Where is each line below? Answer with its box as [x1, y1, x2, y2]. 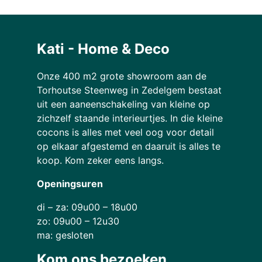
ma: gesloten [36, 229, 94, 242]
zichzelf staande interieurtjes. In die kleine [36, 112, 223, 125]
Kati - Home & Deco [36, 40, 170, 58]
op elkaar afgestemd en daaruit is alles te [36, 140, 220, 153]
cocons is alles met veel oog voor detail [36, 126, 214, 139]
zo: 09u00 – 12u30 [36, 215, 119, 227]
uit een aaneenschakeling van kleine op [36, 98, 210, 111]
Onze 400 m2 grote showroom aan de [36, 70, 206, 82]
